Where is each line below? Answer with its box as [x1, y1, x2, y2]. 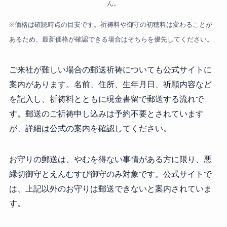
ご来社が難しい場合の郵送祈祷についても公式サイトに [9, 64, 212, 75]
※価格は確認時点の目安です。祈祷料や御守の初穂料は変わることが [9, 20, 212, 29]
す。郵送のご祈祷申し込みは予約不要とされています [9, 108, 204, 120]
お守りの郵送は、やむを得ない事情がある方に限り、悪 [9, 154, 212, 165]
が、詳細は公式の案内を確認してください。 [9, 123, 171, 134]
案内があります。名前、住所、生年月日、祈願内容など [9, 79, 212, 90]
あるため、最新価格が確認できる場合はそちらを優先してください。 [9, 34, 213, 44]
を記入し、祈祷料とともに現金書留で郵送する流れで [9, 93, 204, 105]
